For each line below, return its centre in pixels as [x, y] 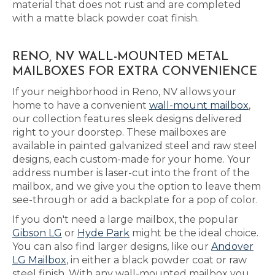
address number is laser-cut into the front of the [131, 173]
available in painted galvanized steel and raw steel [135, 146]
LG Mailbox [39, 260]
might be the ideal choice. [194, 233]
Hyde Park [103, 233]
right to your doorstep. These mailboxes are [119, 132]
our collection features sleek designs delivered [127, 119]
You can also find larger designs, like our [112, 246]
